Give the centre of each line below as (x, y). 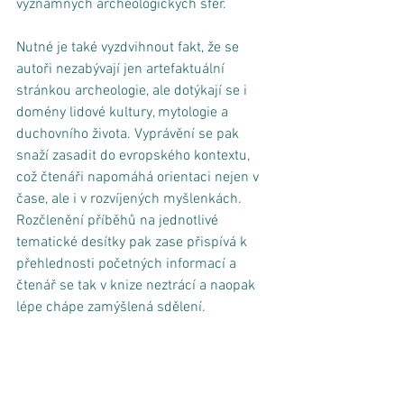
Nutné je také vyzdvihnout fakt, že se (129, 47)
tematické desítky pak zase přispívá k (133, 242)
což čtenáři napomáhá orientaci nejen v (139, 177)
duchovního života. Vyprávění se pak (129, 134)
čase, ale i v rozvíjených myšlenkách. (131, 199)
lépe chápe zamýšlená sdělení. (113, 307)
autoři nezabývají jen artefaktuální (122, 69)
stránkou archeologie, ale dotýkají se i (133, 91)
